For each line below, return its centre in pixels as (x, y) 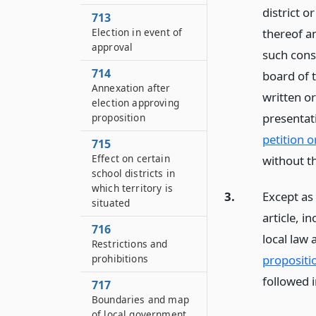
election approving (135, 103)
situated (111, 203)
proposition (119, 117)
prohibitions (120, 259)
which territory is (132, 188)
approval (113, 47)
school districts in (134, 173)
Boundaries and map (140, 299)
